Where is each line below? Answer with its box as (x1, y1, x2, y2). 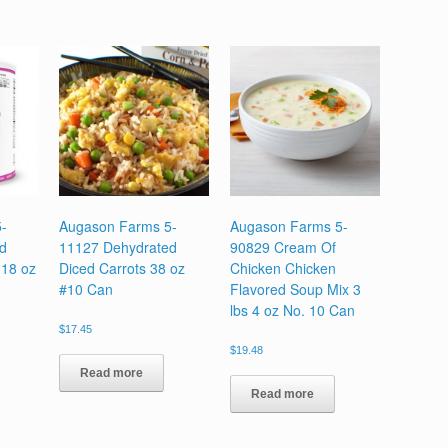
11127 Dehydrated (59, 236, 178, 257)
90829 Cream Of (229, 236, 336, 257)
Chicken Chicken (229, 257, 336, 278)
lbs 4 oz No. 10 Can (229, 299, 355, 320)
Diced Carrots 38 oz (59, 257, 186, 278)
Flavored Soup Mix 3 (229, 278, 361, 299)
